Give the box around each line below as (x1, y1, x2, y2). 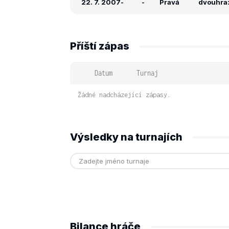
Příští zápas (70, 40, 129, 52)
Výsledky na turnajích (70, 131, 182, 143)
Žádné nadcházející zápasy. (78, 91, 171, 99)
